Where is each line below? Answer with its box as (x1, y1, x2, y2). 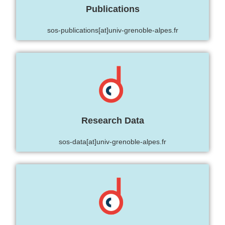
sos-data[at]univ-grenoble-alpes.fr (59, 138, 166, 146)
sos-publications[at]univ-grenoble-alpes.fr (47, 26, 178, 34)
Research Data (81, 116, 144, 126)
